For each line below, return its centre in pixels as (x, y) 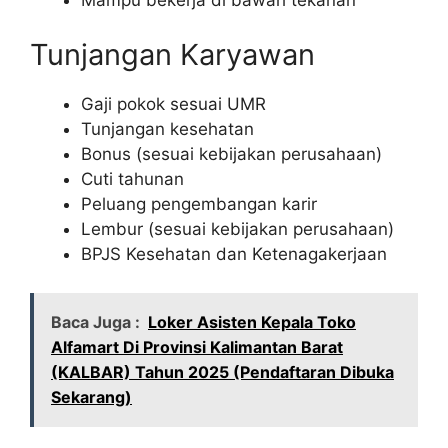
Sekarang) (91, 396)
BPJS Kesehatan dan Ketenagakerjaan (234, 254)
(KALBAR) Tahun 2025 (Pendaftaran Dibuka (222, 371)
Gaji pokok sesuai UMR (173, 104)
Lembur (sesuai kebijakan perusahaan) (237, 229)
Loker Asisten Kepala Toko (252, 321)
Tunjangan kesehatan (167, 129)
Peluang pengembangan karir (199, 204)
